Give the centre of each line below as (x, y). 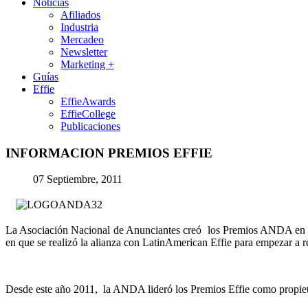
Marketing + (87, 64)
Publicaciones (90, 126)
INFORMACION (55, 153)
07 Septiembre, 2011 (78, 179)
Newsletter (84, 52)
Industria (79, 27)
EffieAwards (88, 101)
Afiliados (80, 15)
